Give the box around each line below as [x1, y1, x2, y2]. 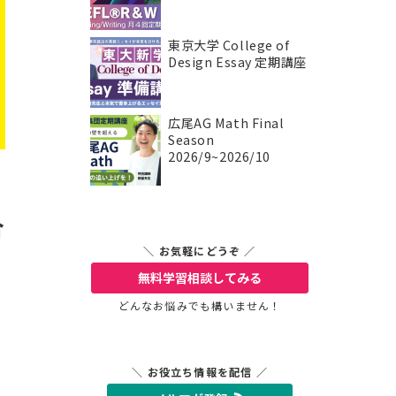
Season [168, 131, 215, 148]
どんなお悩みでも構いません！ [118, 298, 282, 313]
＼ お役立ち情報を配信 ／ [132, 364, 268, 379]
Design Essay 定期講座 [168, 53, 307, 71]
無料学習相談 [138, 269, 212, 286]
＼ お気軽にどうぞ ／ [143, 243, 256, 258]
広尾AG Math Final [168, 114, 285, 132]
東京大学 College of [168, 36, 290, 54]
